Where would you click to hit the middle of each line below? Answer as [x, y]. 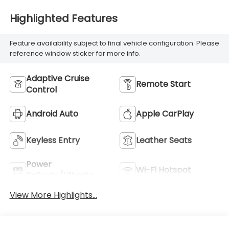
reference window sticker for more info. [75, 54]
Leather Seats [164, 140]
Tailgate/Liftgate [60, 175]
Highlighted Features [63, 19]
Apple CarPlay [165, 113]
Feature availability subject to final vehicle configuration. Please [114, 43]
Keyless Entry [53, 140]
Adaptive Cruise [58, 78]
